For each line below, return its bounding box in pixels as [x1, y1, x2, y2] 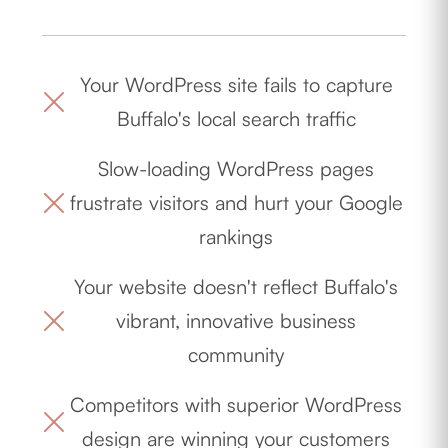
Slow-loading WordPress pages [98, 155, 374, 181]
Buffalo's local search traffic [116, 105, 356, 131]
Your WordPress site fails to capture [79, 71, 393, 97]
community [188, 341, 284, 367]
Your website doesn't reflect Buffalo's [74, 273, 398, 299]
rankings [199, 223, 273, 249]
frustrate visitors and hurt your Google [69, 189, 403, 215]
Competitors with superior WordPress [70, 391, 402, 417]
